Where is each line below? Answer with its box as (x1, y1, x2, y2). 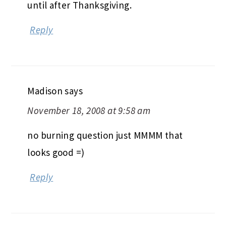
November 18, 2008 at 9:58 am (27, 104, 151, 117)
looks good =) (27, 146, 85, 158)
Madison (27, 84, 63, 97)
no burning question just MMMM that (27, 129, 183, 141)
